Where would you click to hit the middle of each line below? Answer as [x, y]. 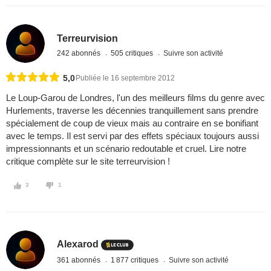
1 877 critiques [136, 260]
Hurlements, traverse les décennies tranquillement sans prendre [132, 111]
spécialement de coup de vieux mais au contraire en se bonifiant [132, 123]
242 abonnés [80, 53]
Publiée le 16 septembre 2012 [125, 78]
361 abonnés [80, 260]
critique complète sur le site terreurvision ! [88, 162]
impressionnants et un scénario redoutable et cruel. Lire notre [126, 149]
